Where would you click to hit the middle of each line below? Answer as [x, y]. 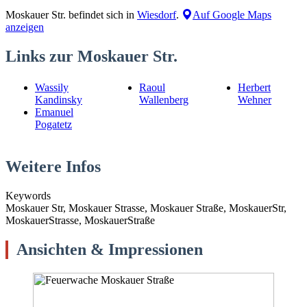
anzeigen [25, 27]
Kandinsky [59, 100]
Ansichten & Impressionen [110, 249]
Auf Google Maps [232, 15]
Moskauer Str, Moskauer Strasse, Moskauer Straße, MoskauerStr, [146, 208]
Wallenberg [164, 100]
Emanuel [54, 112]
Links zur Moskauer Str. [91, 57]
